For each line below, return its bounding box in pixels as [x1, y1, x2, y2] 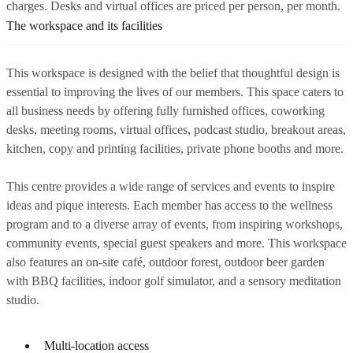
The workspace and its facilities [6, 19, 162, 33]
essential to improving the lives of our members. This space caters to [6, 85, 344, 99]
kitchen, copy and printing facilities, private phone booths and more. [6, 142, 344, 156]
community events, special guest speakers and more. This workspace [6, 236, 347, 251]
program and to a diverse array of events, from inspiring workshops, [6, 217, 343, 232]
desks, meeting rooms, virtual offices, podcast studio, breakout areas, [6, 123, 346, 137]
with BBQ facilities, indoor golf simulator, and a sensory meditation [6, 274, 341, 288]
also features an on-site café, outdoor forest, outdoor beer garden [6, 255, 325, 269]
